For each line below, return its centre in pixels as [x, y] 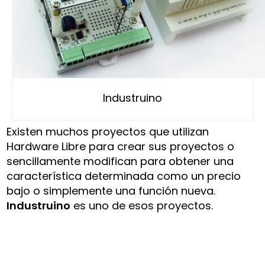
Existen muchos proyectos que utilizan [108, 132]
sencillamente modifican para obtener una [120, 161]
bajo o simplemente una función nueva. [111, 191]
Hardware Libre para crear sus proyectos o [121, 147]
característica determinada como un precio [124, 176]
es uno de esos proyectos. [142, 206]
